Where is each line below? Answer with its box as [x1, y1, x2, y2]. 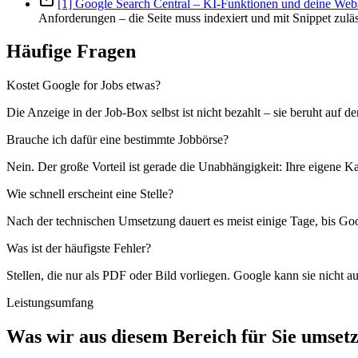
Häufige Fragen [6, 41, 136, 62]
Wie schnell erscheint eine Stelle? [6, 187, 173, 201]
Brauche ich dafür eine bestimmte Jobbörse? [6, 133, 229, 147]
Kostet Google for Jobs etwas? [6, 78, 161, 93]
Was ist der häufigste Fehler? [6, 241, 151, 256]
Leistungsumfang [6, 296, 93, 310]
